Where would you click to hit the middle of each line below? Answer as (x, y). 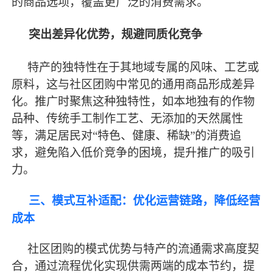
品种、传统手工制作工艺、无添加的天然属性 (128, 118)
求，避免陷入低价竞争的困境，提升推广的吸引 (133, 152)
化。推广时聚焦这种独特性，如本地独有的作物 (133, 101)
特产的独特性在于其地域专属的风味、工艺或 (144, 67)
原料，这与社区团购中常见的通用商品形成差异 (133, 84)
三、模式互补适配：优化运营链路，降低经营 (145, 201)
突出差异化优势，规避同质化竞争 (116, 35)
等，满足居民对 (52, 135)
